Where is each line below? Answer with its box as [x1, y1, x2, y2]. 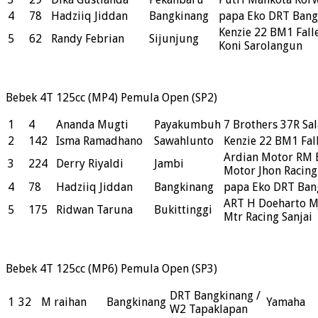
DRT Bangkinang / [170, 289, 261, 303]
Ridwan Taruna [56, 203, 133, 217]
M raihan [41, 295, 87, 309]
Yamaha [266, 295, 305, 309]
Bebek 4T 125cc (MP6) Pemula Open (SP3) [6, 262, 217, 276]
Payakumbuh [154, 118, 221, 132]
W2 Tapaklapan [170, 302, 248, 317]
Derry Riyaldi [56, 157, 124, 171]
